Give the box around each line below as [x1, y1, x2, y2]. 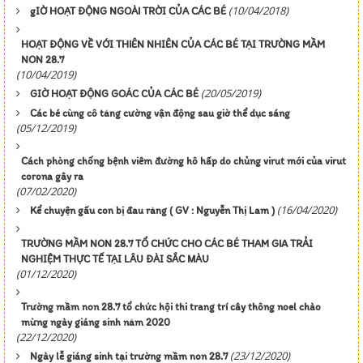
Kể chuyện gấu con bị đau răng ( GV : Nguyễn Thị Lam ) [30, 203, 275, 216]
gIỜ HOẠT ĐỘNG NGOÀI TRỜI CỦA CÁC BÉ [30, 4, 226, 17]
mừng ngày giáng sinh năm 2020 [21, 315, 170, 328]
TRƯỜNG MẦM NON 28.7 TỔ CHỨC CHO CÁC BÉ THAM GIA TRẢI [21, 237, 313, 250]
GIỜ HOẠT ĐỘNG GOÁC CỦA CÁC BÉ [30, 87, 199, 100]
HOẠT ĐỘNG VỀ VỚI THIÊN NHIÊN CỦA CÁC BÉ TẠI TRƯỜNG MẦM [21, 37, 325, 50]
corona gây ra [21, 169, 83, 182]
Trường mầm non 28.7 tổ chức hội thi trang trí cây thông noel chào [21, 300, 321, 313]
